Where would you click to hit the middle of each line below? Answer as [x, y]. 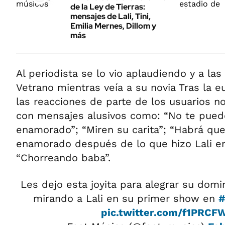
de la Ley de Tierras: [108, 7]
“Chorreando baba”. [63, 158]
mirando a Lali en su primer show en [126, 198]
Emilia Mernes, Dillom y [113, 26]
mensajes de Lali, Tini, [110, 16]
